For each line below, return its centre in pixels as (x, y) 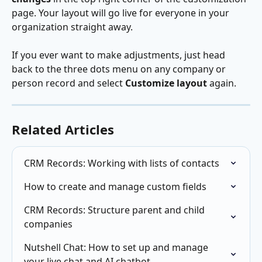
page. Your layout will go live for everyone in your (122, 13)
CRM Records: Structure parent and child (116, 210)
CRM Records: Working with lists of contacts (122, 163)
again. (222, 83)
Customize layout (166, 83)
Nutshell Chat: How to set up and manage (117, 247)
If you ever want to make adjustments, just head (120, 55)
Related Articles (63, 129)
